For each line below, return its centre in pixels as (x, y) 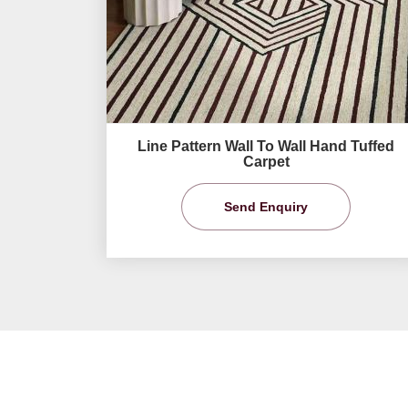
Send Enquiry (266, 207)
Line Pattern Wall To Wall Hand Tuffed (266, 146)
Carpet (266, 161)
